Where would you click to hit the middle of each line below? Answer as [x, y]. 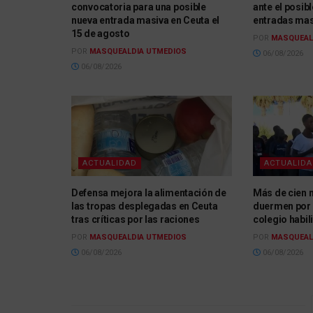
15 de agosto [101, 33]
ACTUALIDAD [110, 163]
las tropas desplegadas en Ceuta [145, 206]
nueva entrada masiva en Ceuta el [146, 20]
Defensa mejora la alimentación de [149, 192]
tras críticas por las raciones [136, 219]
